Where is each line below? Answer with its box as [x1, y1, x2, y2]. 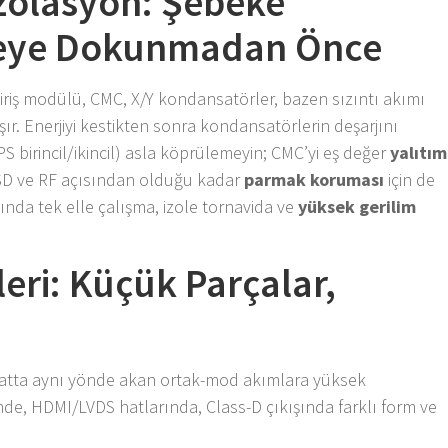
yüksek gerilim [298, 194, 417, 218]
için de [384, 167, 436, 191]
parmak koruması [244, 167, 385, 191]
